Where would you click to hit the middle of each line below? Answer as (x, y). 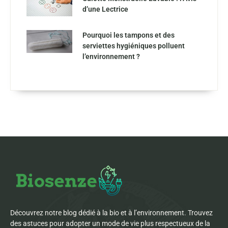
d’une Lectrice (105, 9)
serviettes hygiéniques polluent (134, 46)
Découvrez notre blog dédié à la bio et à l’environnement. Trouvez (111, 212)
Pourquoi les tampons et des (129, 35)
